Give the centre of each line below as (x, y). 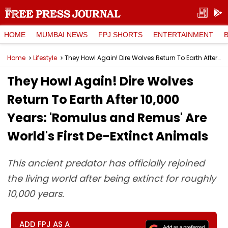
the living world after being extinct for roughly (111, 178)
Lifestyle (45, 58)
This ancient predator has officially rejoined (106, 163)
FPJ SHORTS (120, 34)
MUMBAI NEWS (62, 34)
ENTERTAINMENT (183, 34)
